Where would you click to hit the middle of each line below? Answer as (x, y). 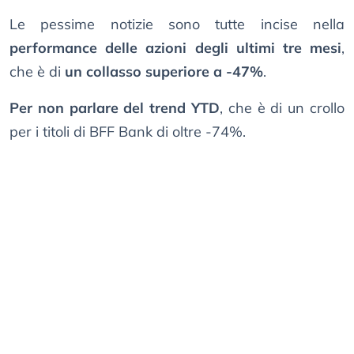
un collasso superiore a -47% (164, 72)
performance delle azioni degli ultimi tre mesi (175, 48)
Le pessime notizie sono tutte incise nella (177, 24)
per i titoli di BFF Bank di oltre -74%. (128, 132)
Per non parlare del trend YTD (115, 108)
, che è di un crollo (282, 108)
